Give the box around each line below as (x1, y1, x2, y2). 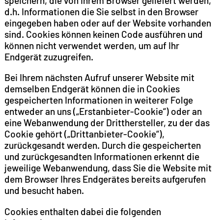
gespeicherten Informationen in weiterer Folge (4, 94, 193, 106)
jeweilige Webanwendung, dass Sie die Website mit (4, 162, 212, 174)
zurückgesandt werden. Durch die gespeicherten (4, 139, 201, 151)
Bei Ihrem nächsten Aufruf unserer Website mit (4, 72, 194, 83)
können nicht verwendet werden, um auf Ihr (4, 40, 179, 52)
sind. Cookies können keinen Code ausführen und (4, 28, 203, 40)
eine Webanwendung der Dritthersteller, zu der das (4, 117, 210, 129)
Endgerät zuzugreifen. (4, 51, 95, 63)
